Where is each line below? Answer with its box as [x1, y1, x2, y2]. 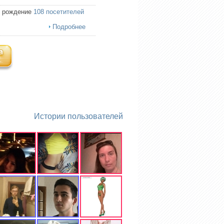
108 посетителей [33, 8, 84, 15]
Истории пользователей [34, 112, 123, 120]
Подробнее [52, 23, 85, 30]
